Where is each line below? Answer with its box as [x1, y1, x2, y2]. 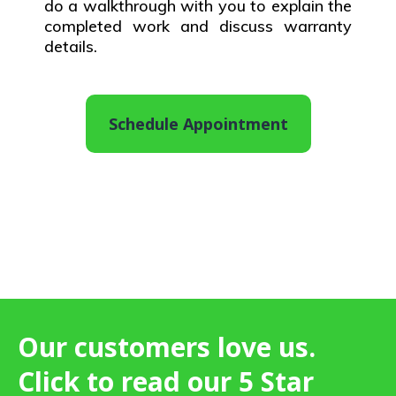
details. [44, 36, 97, 57]
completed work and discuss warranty [44, 16, 352, 37]
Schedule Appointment [108, 113, 288, 135]
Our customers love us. [18, 329, 316, 366]
